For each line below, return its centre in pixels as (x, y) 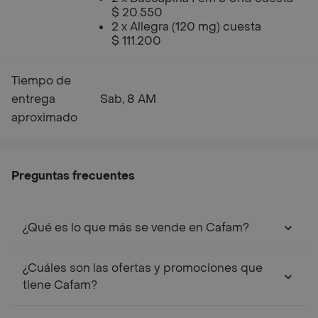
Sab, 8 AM (128, 99)
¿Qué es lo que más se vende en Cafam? (136, 227)
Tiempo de (41, 81)
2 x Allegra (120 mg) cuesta (186, 27)
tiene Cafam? (60, 285)
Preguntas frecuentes (73, 176)
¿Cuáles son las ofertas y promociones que (143, 268)
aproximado (44, 117)
